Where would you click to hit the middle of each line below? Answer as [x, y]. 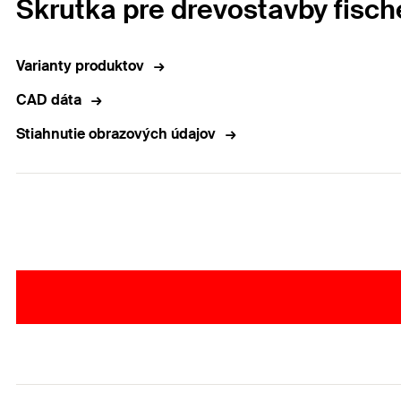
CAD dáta [49, 100]
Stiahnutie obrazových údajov [116, 134]
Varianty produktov [80, 66]
